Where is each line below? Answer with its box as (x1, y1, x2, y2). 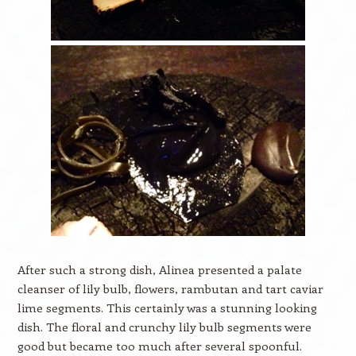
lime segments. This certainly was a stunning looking (17, 300, 317, 315)
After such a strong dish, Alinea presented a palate (17, 261, 302, 277)
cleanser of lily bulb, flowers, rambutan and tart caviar (17, 281, 323, 296)
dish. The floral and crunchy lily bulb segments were (17, 319, 311, 335)
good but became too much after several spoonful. (17, 338, 302, 354)
